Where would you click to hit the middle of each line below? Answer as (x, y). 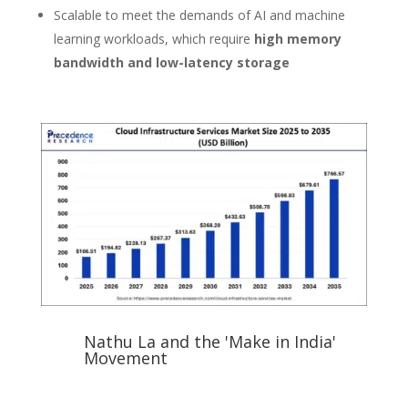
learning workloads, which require (153, 38)
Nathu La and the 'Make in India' (209, 342)
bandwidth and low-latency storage (171, 62)
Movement (125, 358)
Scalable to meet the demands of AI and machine (199, 15)
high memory (297, 38)
